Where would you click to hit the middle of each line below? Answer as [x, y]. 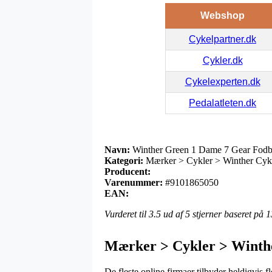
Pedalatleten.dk [223, 103]
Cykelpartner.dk [223, 39]
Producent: [127, 171]
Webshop [222, 15]
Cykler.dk [223, 60]
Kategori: [124, 160]
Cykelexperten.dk [223, 81]
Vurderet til [127, 214]
